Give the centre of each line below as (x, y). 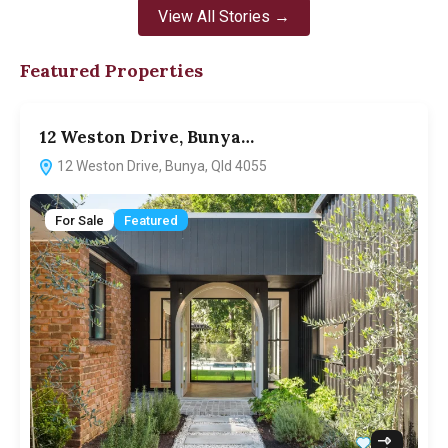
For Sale (79, 220)
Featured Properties (111, 71)
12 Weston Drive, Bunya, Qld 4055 (160, 166)
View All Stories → (224, 17)
